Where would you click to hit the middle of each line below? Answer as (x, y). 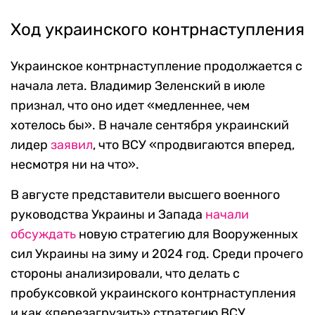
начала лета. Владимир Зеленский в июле (138, 86)
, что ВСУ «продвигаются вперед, (194, 145)
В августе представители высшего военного (145, 195)
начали (226, 215)
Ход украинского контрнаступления (157, 30)
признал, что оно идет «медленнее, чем (130, 106)
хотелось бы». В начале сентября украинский (150, 126)
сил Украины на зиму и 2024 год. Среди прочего (157, 254)
